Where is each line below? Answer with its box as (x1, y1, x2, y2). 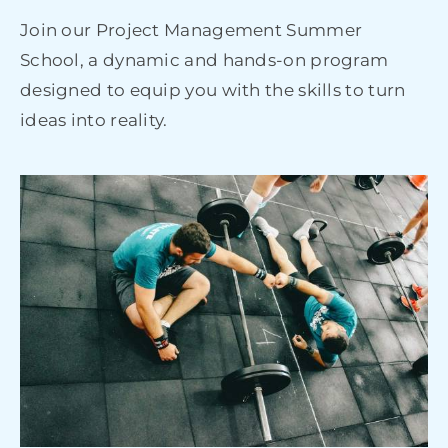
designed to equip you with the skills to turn (19, 80, 406, 101)
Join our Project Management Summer (19, 20, 363, 41)
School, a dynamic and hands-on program (19, 50, 389, 71)
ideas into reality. (19, 110, 168, 131)
